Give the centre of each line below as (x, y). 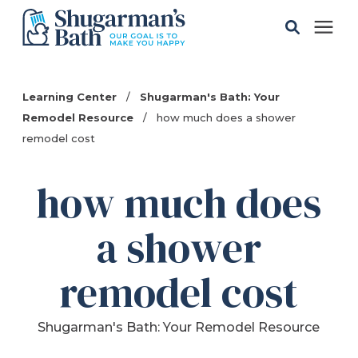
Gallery (50, 129)
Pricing (51, 180)
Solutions (57, 79)
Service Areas (69, 280)
